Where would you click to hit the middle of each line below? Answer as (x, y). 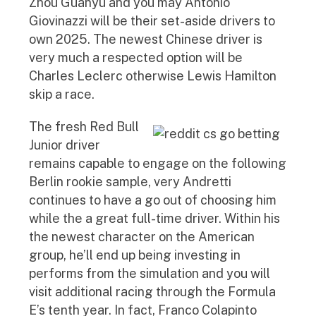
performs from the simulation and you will (150, 273)
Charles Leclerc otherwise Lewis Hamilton (153, 75)
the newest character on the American (142, 236)
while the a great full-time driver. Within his (154, 218)
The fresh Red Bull (84, 126)
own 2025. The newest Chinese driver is (146, 39)
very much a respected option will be (136, 57)
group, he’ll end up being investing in (135, 255)
